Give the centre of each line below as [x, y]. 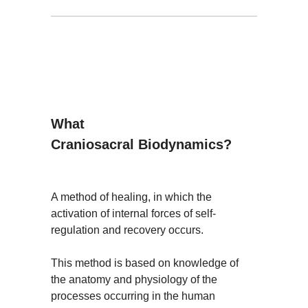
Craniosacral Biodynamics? [141, 144]
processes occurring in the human [133, 296]
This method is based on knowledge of [145, 263]
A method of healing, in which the [131, 197]
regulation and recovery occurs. [127, 230]
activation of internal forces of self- [133, 213]
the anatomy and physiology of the [134, 279]
